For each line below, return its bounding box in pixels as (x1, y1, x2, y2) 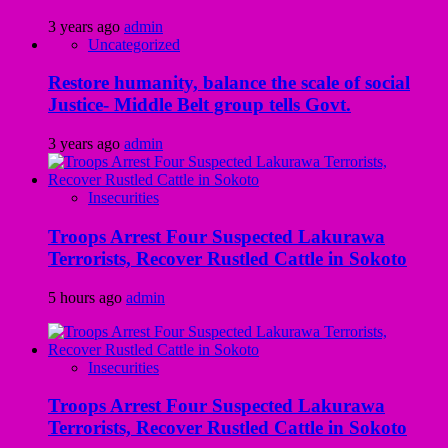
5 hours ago (48, 288, 126, 306)
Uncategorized (88, 35, 180, 53)
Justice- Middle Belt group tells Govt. (48, 94, 351, 116)
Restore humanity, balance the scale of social (48, 72, 410, 94)
